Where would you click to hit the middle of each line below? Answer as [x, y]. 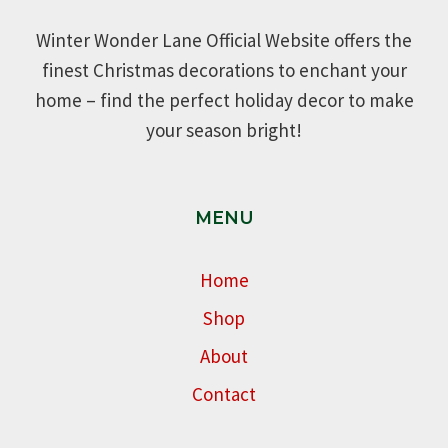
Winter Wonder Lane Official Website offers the [224, 40]
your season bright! [224, 130]
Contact [224, 393]
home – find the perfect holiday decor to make [224, 100]
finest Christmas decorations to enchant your [224, 70]
